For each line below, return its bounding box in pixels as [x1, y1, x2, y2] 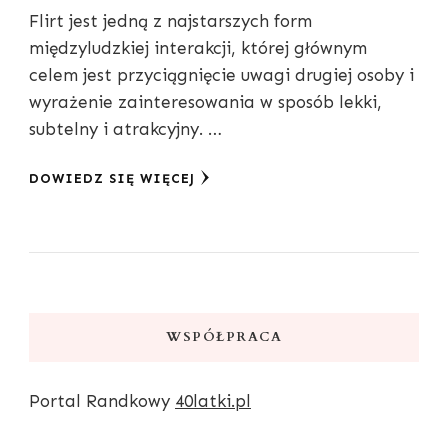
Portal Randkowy [29, 390, 175, 411]
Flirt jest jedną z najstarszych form [29, 10, 312, 31]
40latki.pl [175, 390, 251, 411]
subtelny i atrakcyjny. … [29, 118, 222, 139]
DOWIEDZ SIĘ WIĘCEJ [29, 170, 195, 186]
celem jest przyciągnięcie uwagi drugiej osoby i [29, 64, 414, 85]
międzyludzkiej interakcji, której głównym [29, 37, 367, 58]
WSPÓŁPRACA [166, 327, 282, 346]
